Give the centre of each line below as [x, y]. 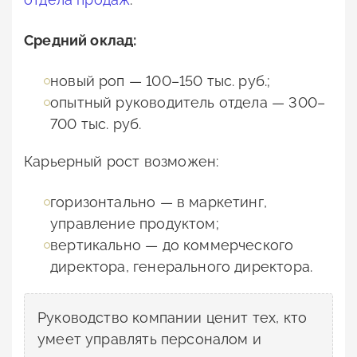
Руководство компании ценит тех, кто [173, 318]
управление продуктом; [135, 224]
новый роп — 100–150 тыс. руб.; [161, 81]
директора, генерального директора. [182, 267]
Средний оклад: [80, 41]
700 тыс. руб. [96, 124]
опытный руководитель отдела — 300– [188, 103]
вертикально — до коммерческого [172, 245]
